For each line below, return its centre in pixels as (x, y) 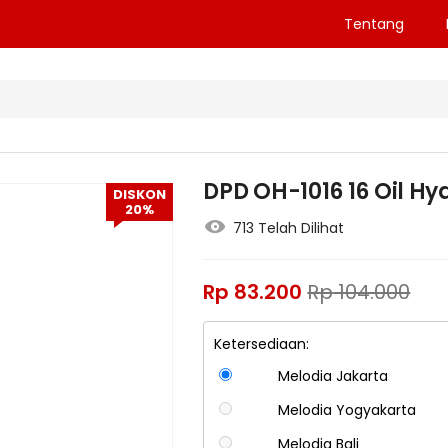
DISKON (140, 195)
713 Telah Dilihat (289, 228)
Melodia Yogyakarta (346, 410)
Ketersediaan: (262, 344)
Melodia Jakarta (332, 376)
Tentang (373, 24)
